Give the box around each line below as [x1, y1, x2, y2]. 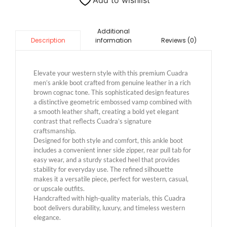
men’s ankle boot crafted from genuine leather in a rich [33, 79, 191, 87]
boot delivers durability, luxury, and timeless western [33, 204, 185, 212]
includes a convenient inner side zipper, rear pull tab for [33, 146, 191, 155]
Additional [97, 27, 130, 36]
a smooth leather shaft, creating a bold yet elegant [33, 107, 179, 116]
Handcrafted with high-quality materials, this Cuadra [33, 194, 185, 203]
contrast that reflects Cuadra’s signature [33, 117, 152, 126]
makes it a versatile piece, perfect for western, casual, [33, 175, 188, 183]
